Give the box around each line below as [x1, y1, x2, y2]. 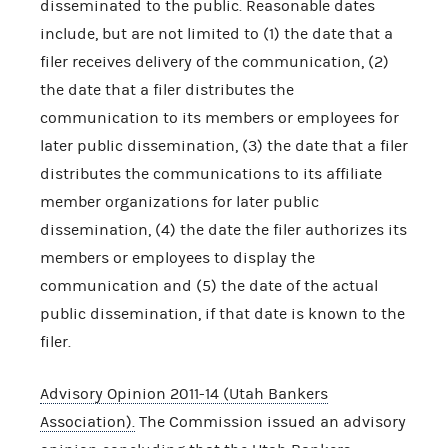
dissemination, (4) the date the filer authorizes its [40, 220, 407, 239]
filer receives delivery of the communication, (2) [40, 52, 389, 71]
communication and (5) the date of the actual [40, 276, 378, 295]
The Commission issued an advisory [135, 412, 406, 431]
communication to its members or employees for [40, 108, 399, 127]
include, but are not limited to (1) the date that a [40, 24, 393, 43]
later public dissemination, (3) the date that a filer [40, 136, 408, 155]
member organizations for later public [40, 192, 319, 211]
